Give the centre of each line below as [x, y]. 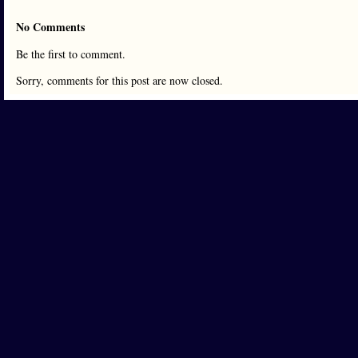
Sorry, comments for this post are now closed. [119, 80]
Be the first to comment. [71, 54]
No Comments [50, 27]
